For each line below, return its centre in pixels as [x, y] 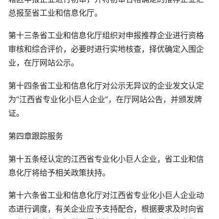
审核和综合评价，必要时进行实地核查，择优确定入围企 [106, 49]
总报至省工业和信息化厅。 [55, 12]
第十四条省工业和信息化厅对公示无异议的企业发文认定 [106, 86]
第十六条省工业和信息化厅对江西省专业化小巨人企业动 [106, 195]
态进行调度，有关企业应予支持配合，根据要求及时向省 [106, 209]
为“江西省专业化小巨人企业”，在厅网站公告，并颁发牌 [105, 99]
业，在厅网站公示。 [44, 63]
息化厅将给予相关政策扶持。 [59, 172]
